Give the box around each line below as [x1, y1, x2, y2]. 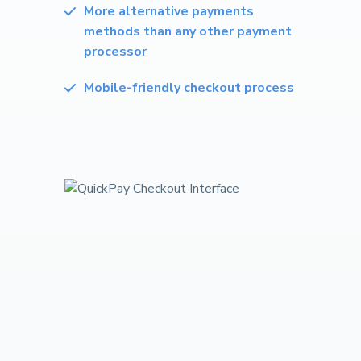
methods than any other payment [84, 23, 292, 40]
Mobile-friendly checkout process [84, 79, 294, 97]
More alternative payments [84, 2, 254, 20]
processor [84, 43, 147, 60]
